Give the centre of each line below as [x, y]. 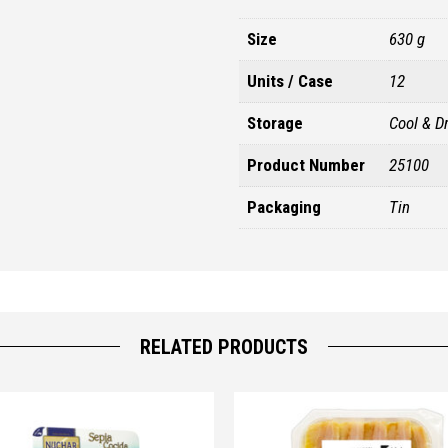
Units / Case [290, 80]
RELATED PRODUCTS [224, 346]
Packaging [284, 206]
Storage [275, 122]
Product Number [306, 164]
